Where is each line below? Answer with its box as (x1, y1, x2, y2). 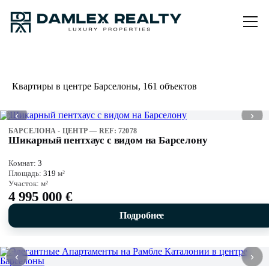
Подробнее (119, 210, 165, 220)
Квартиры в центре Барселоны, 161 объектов (12, 81, 197, 91)
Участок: (8, 178, 41, 188)
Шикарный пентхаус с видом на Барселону (8, 134, 208, 146)
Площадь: (8, 168, 43, 178)
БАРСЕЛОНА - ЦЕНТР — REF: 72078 (8, 127, 138, 135)
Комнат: (8, 158, 38, 168)
